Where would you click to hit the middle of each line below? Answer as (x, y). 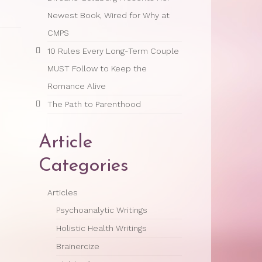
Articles (63, 192)
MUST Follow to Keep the (97, 68)
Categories (84, 166)
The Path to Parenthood (94, 104)
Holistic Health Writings (101, 228)
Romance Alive (77, 86)
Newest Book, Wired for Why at (108, 15)
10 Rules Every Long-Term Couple (113, 51)
